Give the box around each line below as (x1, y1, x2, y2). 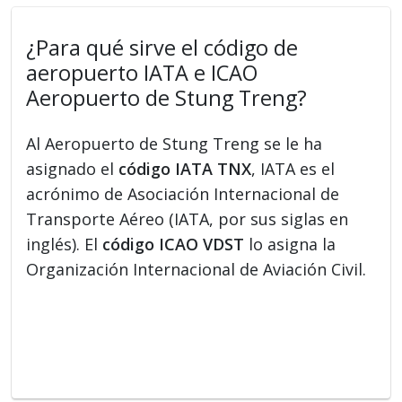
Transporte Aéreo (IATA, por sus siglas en (26, 207, 349, 230)
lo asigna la (244, 232, 336, 255)
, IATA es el (251, 157, 336, 179)
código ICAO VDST (102, 232, 245, 255)
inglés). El (26, 232, 103, 255)
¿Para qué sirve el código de (26, 32, 299, 62)
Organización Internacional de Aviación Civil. (26, 258, 367, 280)
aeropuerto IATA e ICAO (26, 57, 258, 87)
